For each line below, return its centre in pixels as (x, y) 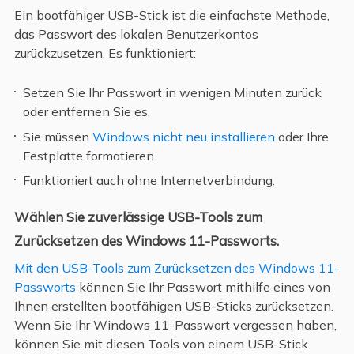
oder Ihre (302, 136)
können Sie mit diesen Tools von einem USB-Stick (161, 344)
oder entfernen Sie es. (87, 112)
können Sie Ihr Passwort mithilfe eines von (203, 287)
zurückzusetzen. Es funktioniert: (105, 53)
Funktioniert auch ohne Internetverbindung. (149, 181)
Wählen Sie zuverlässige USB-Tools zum (138, 217)
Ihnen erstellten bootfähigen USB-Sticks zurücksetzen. (173, 306)
